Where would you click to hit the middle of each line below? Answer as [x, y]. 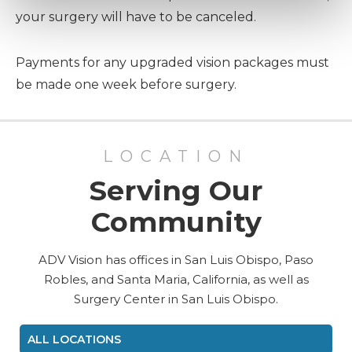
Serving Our [176, 190]
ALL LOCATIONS [74, 339]
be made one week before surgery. [126, 84]
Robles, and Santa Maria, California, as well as [176, 279]
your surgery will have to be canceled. [136, 16]
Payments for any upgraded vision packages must [172, 62]
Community [176, 222]
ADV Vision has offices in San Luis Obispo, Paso [176, 259]
